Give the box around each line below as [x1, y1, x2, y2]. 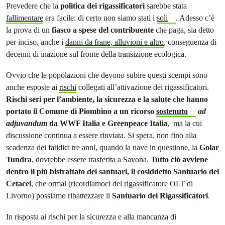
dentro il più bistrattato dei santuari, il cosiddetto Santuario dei [6, 167, 219, 176]
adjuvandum [6, 119, 47, 128]
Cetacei [6, 179, 31, 188]
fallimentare [6, 13, 43, 23]
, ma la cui [167, 119, 202, 128]
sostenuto [156, 106, 188, 116]
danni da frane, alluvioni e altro [65, 37, 164, 47]
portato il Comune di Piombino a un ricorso [6, 106, 156, 116]
